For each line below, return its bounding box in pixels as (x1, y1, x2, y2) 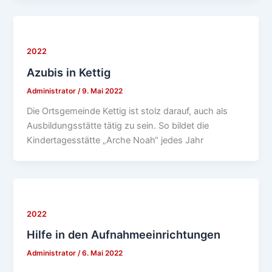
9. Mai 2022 (82, 86, 123, 95)
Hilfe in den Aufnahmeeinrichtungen (27, 228, 221, 242)
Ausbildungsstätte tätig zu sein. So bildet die (27, 120, 209, 131)
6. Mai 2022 (82, 249, 123, 258)
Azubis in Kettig (27, 65, 111, 79)
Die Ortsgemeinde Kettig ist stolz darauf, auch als (27, 105, 228, 117)
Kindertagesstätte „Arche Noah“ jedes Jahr (27, 134, 204, 146)
